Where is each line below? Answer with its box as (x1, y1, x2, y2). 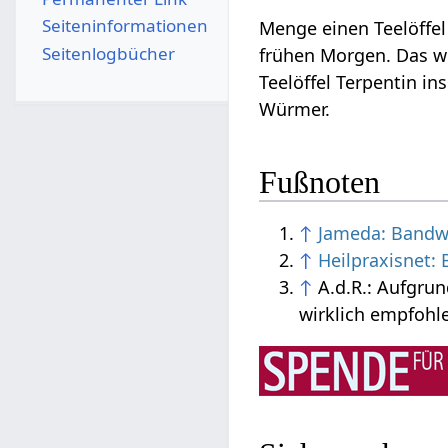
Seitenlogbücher (41, 41, 175, 65)
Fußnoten (259, 163, 381, 200)
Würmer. (259, 97, 331, 122)
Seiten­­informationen (41, 14, 208, 38)
